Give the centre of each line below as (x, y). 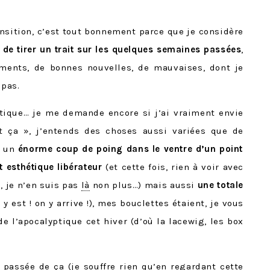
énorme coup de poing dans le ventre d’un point (129, 149)
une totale (220, 185)
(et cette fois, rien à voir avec (173, 167)
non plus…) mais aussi (144, 185)
